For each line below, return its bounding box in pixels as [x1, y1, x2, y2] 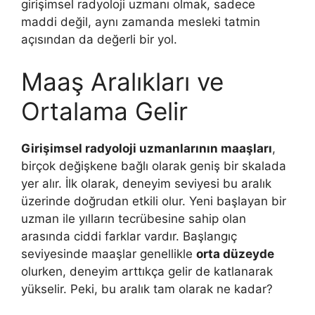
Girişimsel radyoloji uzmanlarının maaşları [21, 141, 272, 155]
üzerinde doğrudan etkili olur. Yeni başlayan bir [21, 193, 286, 208]
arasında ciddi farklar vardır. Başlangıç [21, 229, 237, 243]
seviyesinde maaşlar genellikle [21, 246, 196, 261]
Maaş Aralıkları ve [21, 66, 224, 96]
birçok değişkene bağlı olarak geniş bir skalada [21, 158, 286, 173]
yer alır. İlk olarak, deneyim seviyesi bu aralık [21, 176, 271, 191]
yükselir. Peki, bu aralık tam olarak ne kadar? [21, 281, 273, 296]
